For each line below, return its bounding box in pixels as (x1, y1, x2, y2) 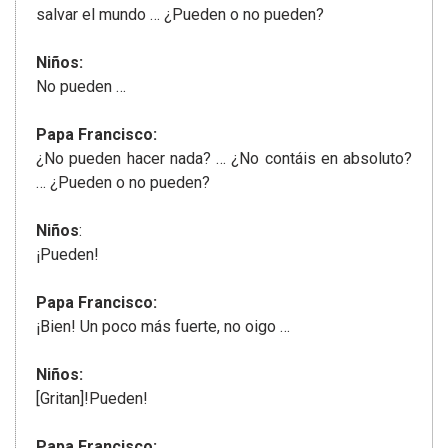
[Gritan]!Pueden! (36, 389, 148, 409)
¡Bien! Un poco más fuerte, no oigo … (36, 317, 290, 337)
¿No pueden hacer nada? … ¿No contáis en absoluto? (36, 149, 412, 169)
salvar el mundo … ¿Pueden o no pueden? (36, 5, 324, 25)
